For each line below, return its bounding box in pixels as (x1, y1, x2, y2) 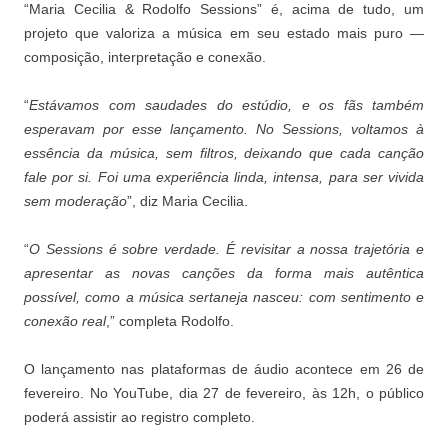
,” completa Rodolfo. (106, 313, 234, 329)
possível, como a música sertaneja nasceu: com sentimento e (24, 289, 424, 305)
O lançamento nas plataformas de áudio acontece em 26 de (24, 361, 424, 377)
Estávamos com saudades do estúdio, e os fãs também (29, 97, 424, 113)
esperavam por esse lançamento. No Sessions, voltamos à (24, 121, 424, 137)
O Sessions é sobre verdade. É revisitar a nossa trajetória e (29, 241, 424, 257)
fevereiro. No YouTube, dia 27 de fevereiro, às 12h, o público (24, 385, 424, 401)
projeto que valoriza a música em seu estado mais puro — (24, 25, 424, 41)
